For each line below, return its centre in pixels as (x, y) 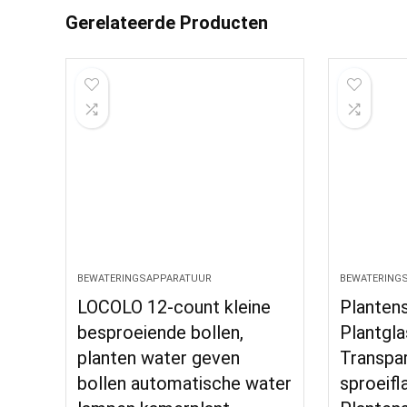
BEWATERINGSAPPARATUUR (145, 278)
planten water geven (159, 357)
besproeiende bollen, (161, 332)
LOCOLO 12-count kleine (174, 307)
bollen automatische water (185, 383)
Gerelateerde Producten (167, 22)
